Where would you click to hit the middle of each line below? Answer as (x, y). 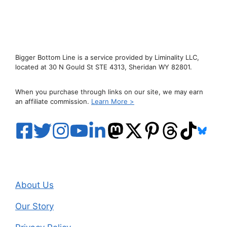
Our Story (34, 206)
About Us (34, 185)
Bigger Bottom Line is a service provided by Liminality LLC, (107, 57)
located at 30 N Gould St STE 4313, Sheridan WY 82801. (104, 67)
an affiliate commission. (53, 101)
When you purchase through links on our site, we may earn (109, 92)
